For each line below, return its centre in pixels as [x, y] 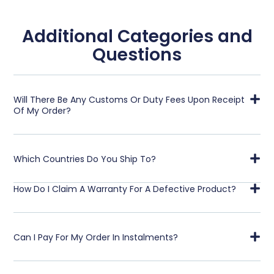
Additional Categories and [137, 37]
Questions [137, 55]
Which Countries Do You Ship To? [85, 159]
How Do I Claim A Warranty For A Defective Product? [125, 189]
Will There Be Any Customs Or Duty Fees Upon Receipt [129, 99]
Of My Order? [43, 110]
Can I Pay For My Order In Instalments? [96, 237]
